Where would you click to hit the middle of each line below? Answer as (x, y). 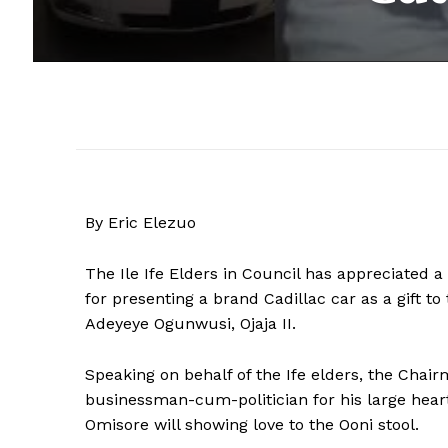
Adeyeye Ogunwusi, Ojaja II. (190, 323)
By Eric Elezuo (140, 222)
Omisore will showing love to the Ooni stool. (252, 424)
